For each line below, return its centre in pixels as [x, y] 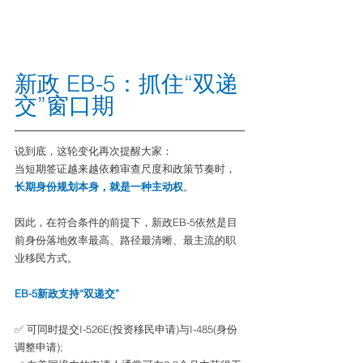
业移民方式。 [46, 257]
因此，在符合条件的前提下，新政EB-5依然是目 [126, 222]
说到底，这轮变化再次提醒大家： [94, 150]
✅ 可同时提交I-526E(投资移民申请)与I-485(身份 [126, 329]
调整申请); [39, 346]
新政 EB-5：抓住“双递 [126, 83]
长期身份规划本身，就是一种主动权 [99, 186]
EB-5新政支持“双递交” [67, 293]
